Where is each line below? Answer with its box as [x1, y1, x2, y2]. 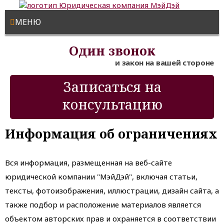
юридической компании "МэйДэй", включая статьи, [5, 171, 197, 181]
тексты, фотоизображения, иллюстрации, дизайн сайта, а [5, 185, 219, 195]
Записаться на [62, 77, 161, 96]
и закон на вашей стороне [115, 57, 214, 67]
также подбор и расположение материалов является [5, 199, 201, 209]
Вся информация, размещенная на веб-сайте [5, 157, 172, 167]
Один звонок [68, 42, 155, 59]
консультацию [61, 95, 162, 113]
